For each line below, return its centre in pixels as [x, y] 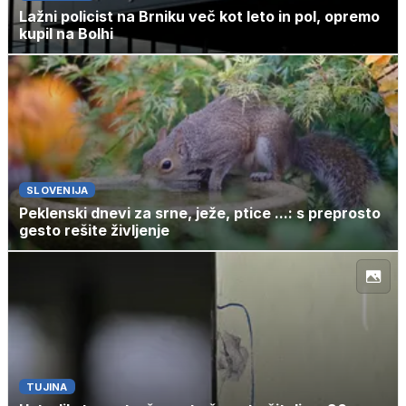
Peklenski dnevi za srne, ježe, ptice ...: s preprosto [200, 213]
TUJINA [47, 387]
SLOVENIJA [58, 191]
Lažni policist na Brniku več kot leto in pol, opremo [199, 17]
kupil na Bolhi [66, 34]
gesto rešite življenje [94, 231]
